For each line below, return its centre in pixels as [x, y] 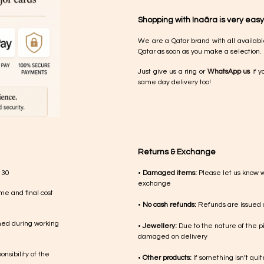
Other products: [167, 258]
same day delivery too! [174, 82]
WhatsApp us [229, 72]
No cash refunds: [169, 205]
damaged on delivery [173, 237]
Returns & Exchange [177, 152]
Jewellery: [160, 226]
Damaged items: [170, 173]
